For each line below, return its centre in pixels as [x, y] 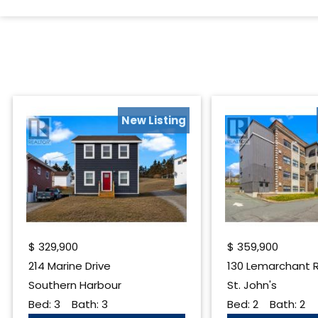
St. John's [252, 285]
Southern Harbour [75, 285]
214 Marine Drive [69, 266]
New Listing [153, 121]
